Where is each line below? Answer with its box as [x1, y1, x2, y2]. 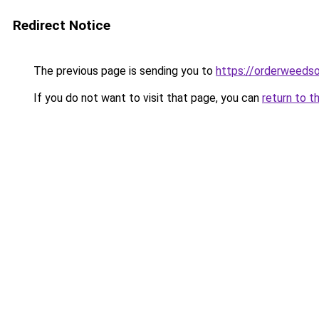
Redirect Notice [13, 17, 110, 33]
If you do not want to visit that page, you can [31, 91, 262, 105]
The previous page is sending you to [31, 64, 216, 78]
